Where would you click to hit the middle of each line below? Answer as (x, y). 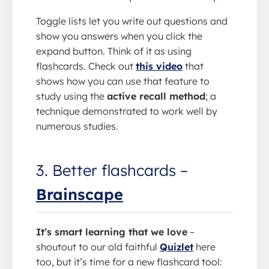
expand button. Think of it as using (114, 51)
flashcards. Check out (86, 66)
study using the (71, 96)
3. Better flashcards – (112, 170)
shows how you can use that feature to (123, 81)
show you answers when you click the (119, 36)
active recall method (156, 96)
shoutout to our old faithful (98, 246)
